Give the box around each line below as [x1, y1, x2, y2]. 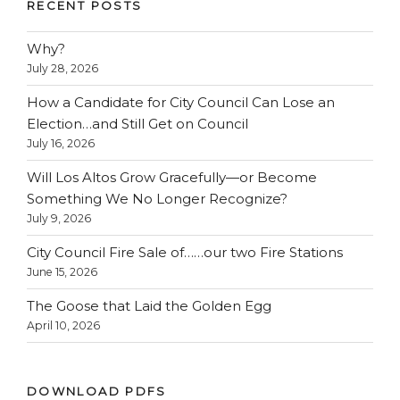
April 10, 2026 [27, 319, 100, 333]
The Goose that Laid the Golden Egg [27, 297, 271, 315]
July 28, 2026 [27, 62, 98, 76]
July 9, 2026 [27, 212, 91, 226]
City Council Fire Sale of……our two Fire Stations [27, 244, 343, 262]
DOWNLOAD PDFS [27, 383, 167, 398]
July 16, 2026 [27, 137, 95, 151]
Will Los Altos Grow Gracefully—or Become [27, 169, 317, 187]
